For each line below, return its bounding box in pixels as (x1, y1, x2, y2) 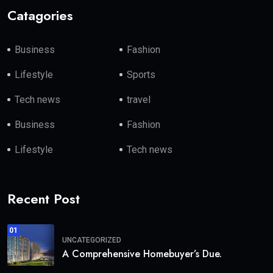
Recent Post (7, 189, 80, 209)
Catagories (7, 5, 73, 26)
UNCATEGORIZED (62, 235, 121, 244)
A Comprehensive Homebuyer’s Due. (62, 246, 222, 261)
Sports (127, 69, 156, 81)
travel (127, 94, 151, 106)
